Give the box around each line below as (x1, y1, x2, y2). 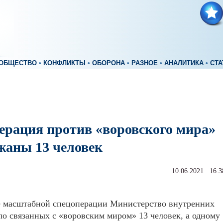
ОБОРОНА (92, 60, 125, 67)
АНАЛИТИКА (164, 60, 204, 67)
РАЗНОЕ (131, 60, 158, 67)
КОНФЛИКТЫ (43, 60, 86, 67)
